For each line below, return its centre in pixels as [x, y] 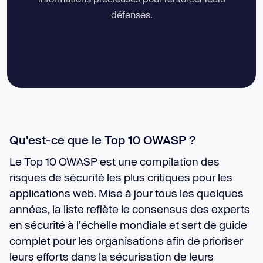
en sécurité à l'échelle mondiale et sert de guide [128, 225]
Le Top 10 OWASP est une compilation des [114, 161]
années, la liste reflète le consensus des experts [130, 209]
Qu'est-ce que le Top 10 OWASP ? [102, 140]
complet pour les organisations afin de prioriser [126, 241]
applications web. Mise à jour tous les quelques [127, 193]
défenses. [131, 14]
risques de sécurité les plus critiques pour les [121, 177]
